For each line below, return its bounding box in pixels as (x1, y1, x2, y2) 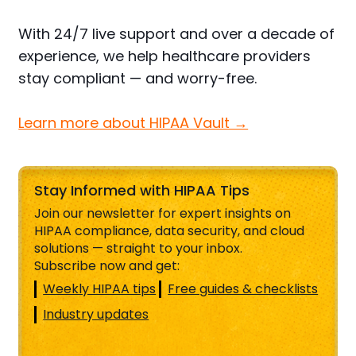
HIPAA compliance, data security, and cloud (34, 222, 305, 241)
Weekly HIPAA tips (43, 280, 157, 299)
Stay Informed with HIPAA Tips (34, 180, 250, 201)
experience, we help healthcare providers (18, 46, 311, 67)
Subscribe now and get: (34, 257, 180, 276)
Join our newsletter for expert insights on (34, 204, 292, 223)
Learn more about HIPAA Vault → (18, 113, 249, 133)
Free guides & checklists (168, 280, 319, 299)
